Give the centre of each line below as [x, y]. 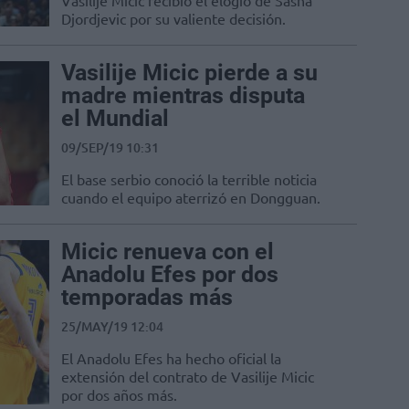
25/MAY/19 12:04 [112, 327]
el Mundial [115, 119]
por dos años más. [119, 395]
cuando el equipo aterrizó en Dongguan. [191, 198]
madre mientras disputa [183, 96]
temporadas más [147, 298]
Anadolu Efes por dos [170, 275]
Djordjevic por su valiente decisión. [173, 19]
